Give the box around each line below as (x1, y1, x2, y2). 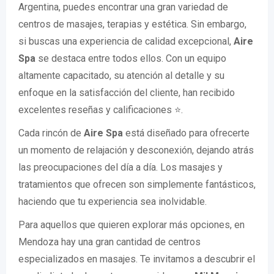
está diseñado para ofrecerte (123, 127, 250, 139)
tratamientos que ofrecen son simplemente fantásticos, (18, 178, 256, 190)
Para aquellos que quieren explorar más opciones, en (18, 218, 245, 231)
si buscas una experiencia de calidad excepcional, (18, 35, 234, 47)
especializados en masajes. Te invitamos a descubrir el (18, 253, 255, 265)
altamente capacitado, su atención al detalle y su (18, 69, 224, 81)
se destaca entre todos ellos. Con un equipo (35, 52, 226, 64)
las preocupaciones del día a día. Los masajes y (18, 161, 223, 173)
